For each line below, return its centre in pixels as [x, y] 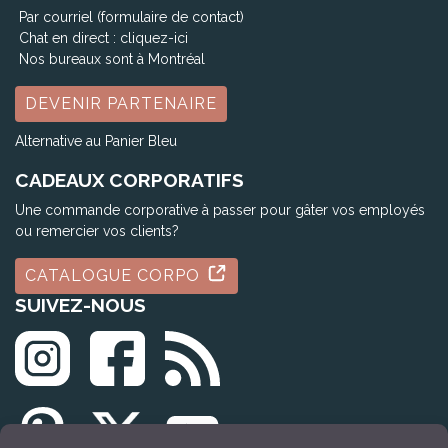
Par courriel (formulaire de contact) [131, 16]
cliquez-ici [154, 37]
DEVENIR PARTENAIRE [121, 103]
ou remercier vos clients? [97, 230]
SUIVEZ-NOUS [80, 304]
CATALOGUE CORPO [115, 275]
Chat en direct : [67, 37]
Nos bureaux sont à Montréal [110, 58]
